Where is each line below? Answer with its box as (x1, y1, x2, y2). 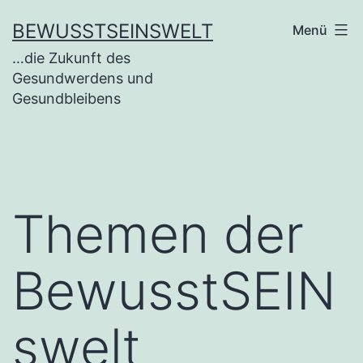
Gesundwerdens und (12, 69, 153, 87)
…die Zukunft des (12, 49, 130, 66)
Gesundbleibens (12, 89, 121, 107)
